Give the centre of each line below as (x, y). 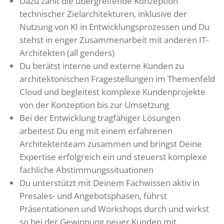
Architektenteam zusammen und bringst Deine (111, 143)
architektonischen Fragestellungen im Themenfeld (117, 78)
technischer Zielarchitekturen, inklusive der (103, 13)
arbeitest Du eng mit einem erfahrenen (96, 130)
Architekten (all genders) (67, 52)
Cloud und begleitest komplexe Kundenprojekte (112, 91)
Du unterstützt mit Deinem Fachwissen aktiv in (109, 182)
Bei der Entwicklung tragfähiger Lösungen (100, 117)
